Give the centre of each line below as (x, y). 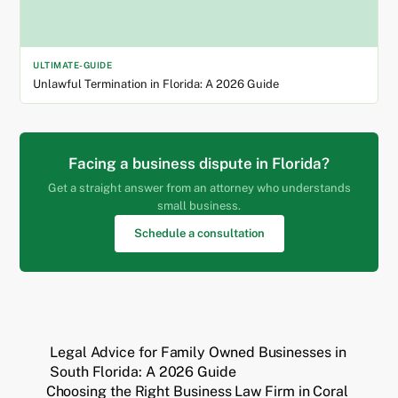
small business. (199, 206)
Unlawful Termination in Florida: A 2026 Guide (156, 84)
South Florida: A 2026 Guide (143, 372)
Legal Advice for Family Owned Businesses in (198, 353)
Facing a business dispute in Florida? (199, 164)
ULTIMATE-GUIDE (73, 65)
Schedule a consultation (199, 234)
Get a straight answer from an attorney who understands (199, 188)
